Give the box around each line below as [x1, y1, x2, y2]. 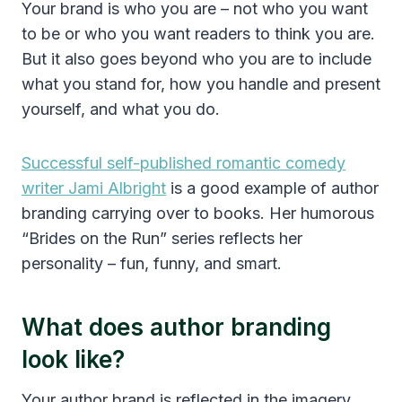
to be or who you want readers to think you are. [22, 24, 375, 44]
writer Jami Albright [22, 179, 166, 198]
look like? [22, 345, 125, 374]
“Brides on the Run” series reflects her [22, 229, 302, 249]
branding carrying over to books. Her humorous [22, 204, 374, 223]
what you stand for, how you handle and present [22, 74, 380, 94]
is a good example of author [166, 179, 379, 198]
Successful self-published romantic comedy [22, 153, 345, 173]
